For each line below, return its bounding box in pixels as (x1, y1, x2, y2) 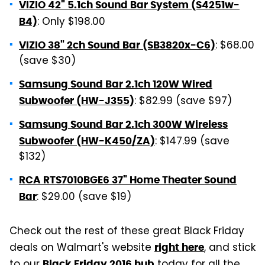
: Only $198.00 (37, 14, 105, 31)
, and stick (204, 240, 256, 257)
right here (154, 240, 204, 254)
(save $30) (19, 53, 76, 70)
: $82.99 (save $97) (134, 93, 232, 110)
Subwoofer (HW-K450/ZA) (19, 134, 155, 147)
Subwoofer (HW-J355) (19, 93, 134, 107)
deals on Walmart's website (9, 240, 154, 257)
